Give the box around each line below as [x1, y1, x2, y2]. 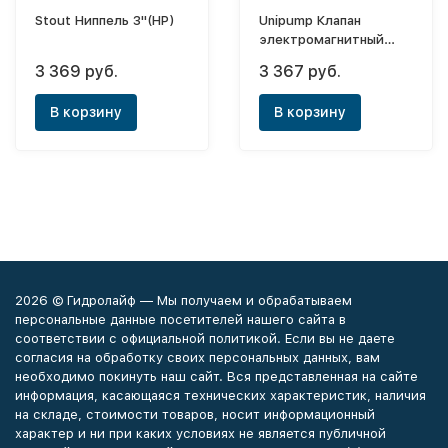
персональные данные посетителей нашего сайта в [15, 312, 346, 327]
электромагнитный [259, 32, 384, 47]
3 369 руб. [35, 62, 118, 81]
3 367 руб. [259, 62, 341, 81]
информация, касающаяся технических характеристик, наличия [15, 388, 426, 403]
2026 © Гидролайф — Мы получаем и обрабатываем [15, 293, 352, 308]
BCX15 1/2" [259, 51, 330, 66]
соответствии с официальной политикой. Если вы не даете [15, 331, 395, 346]
